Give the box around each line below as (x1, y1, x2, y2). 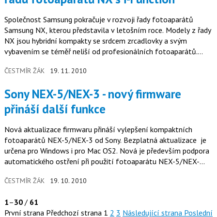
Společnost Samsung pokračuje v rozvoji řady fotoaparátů (4, 14, 193, 24)
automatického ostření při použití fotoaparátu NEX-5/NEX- (4, 156, 200, 166)
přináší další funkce (4, 101, 106, 117)
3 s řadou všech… (4, 167, 60, 177)
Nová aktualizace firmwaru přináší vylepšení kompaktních (4, 124, 192, 134)
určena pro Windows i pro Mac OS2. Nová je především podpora (4, 145, 209, 155)
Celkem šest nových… (4, 57, 74, 67)
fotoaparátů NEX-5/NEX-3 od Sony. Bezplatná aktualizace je (4, 135, 206, 145)
